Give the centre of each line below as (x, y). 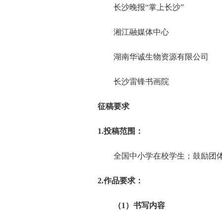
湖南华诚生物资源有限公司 (153, 57)
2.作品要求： (121, 181)
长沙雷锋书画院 (134, 82)
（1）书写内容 (132, 205)
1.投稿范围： (121, 131)
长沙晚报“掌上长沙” (141, 7)
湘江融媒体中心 (134, 32)
